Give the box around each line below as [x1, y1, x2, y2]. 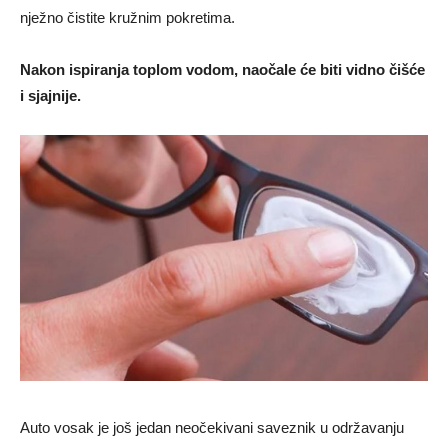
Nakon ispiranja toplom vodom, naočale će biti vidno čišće [20, 61, 425, 79]
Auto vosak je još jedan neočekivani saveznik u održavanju [20, 418, 404, 436]
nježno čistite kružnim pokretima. [20, 9, 235, 27]
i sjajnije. [20, 87, 81, 105]
